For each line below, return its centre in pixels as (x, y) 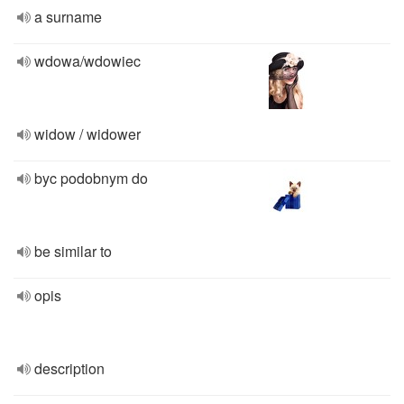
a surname (68, 17)
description (69, 368)
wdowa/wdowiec (87, 61)
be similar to (73, 251)
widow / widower (87, 134)
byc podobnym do (91, 178)
